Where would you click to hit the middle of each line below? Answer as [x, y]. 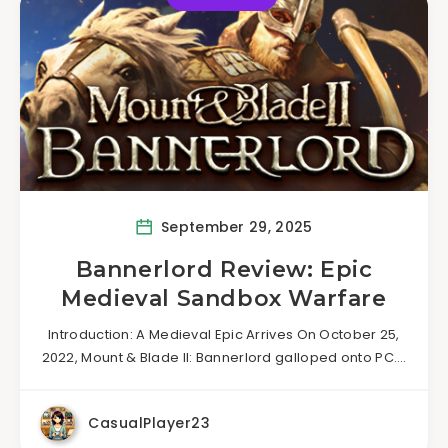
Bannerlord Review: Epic [224, 269]
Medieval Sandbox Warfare [224, 298]
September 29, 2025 [234, 226]
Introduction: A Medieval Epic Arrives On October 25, [224, 334]
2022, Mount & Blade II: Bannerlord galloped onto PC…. [224, 357]
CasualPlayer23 [149, 423]
